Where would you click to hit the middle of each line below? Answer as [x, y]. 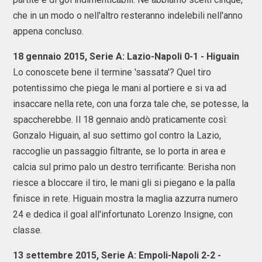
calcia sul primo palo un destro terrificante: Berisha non [124, 167]
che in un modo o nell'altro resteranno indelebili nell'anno [128, 15]
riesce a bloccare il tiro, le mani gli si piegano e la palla [124, 183]
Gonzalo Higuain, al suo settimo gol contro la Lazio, [117, 135]
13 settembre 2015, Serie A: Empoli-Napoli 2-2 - [117, 255]
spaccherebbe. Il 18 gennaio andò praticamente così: [120, 120]
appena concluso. [48, 31]
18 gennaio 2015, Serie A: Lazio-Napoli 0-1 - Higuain [126, 56]
